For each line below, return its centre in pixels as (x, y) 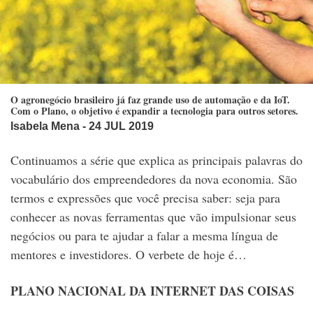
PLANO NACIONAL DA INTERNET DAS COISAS (152, 291)
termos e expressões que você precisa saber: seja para (145, 198)
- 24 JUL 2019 (117, 126)
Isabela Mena (45, 126)
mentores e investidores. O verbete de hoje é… (129, 255)
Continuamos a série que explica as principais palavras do (156, 160)
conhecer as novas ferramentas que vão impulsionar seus (153, 217)
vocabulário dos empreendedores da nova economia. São (154, 179)
